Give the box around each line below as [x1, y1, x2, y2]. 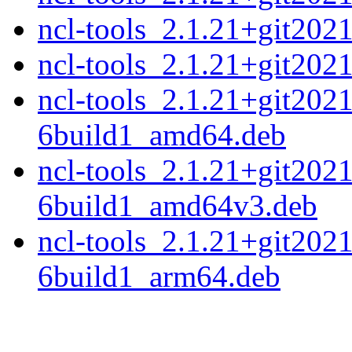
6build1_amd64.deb [38, 118, 286, 152]
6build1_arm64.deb [38, 259, 280, 294]
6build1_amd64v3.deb [38, 189, 317, 223]
